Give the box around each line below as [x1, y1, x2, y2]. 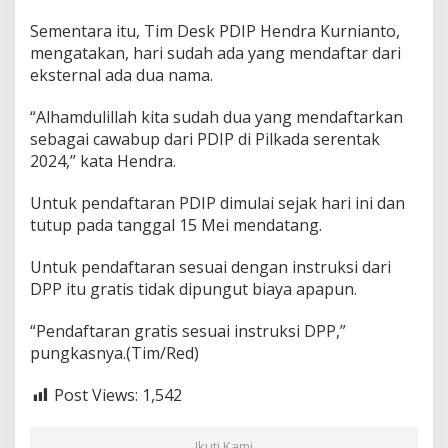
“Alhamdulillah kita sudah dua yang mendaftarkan [30, 105, 403, 128]
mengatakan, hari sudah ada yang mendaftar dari [30, 41, 401, 64]
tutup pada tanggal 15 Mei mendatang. [30, 213, 322, 236]
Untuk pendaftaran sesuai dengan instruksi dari [30, 255, 391, 278]
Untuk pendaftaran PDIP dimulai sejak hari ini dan [30, 191, 405, 214]
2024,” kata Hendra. [30, 149, 176, 172]
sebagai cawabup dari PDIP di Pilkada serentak [30, 127, 380, 150]
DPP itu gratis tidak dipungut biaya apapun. [30, 277, 357, 300]
